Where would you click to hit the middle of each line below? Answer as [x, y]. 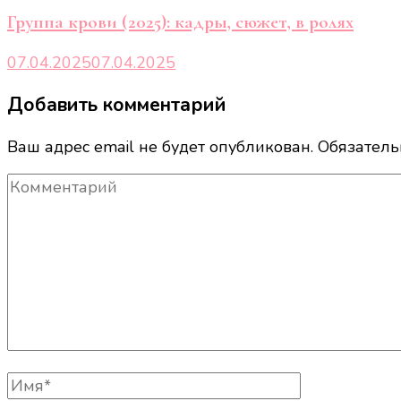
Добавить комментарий [117, 105]
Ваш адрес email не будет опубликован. [160, 147]
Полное [36, 383]
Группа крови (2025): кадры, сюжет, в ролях [180, 22]
